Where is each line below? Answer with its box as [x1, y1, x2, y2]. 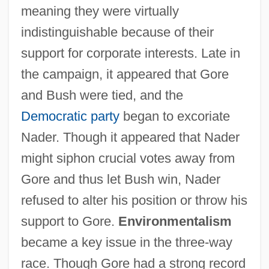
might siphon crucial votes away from [20, 150, 235, 166]
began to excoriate [119, 108, 230, 124]
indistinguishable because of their [20, 24, 214, 40]
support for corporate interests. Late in [20, 45, 240, 61]
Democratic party [20, 108, 119, 124]
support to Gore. [20, 213, 118, 229]
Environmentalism [118, 213, 232, 229]
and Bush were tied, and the [20, 87, 183, 103]
